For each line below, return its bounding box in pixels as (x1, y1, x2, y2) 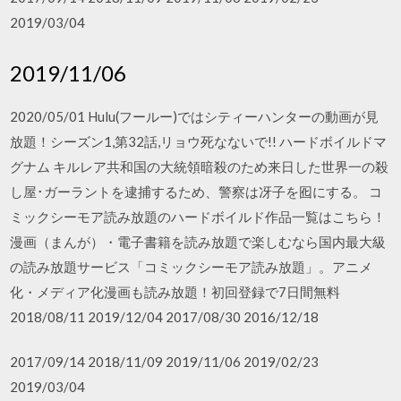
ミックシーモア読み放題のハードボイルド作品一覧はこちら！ (10, 208, 387, 225)
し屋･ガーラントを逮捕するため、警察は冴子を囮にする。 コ (10, 183, 383, 200)
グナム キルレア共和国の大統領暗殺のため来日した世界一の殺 (10, 158, 389, 175)
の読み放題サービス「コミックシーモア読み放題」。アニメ (10, 258, 373, 275)
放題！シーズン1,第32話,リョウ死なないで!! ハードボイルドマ (10, 132, 388, 149)
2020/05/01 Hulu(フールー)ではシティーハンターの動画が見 (10, 107, 380, 124)
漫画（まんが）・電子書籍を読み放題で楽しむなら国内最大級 (10, 233, 387, 250)
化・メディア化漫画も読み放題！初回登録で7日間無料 (10, 283, 341, 300)
